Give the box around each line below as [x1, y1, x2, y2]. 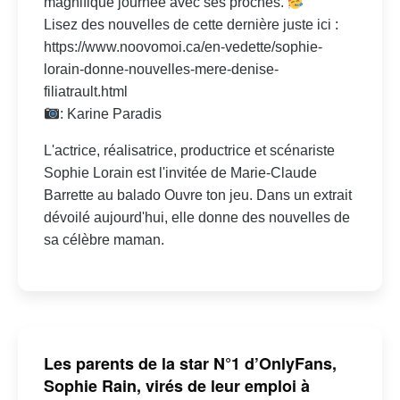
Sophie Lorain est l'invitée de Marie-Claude [43, 165, 317, 181]
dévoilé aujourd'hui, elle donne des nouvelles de [43, 210, 350, 226]
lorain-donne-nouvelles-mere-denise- [43, 62, 279, 78]
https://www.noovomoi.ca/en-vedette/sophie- [43, 39, 322, 55]
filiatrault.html [43, 84, 128, 100]
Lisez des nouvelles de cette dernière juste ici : [43, 17, 338, 33]
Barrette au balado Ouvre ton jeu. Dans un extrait [43, 187, 352, 204]
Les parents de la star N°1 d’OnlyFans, [43, 351, 337, 375]
